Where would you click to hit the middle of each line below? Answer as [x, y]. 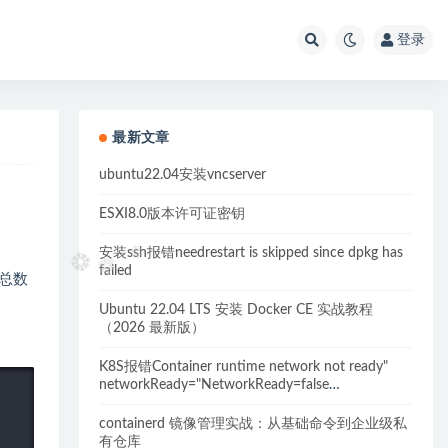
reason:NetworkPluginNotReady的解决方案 [233, 403]
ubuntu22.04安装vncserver [183, 175]
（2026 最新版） [152, 328]
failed [116, 271]
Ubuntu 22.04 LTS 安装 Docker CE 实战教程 [236, 310]
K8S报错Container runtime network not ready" [244, 367]
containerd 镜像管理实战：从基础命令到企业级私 [253, 424]
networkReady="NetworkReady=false [214, 385]
